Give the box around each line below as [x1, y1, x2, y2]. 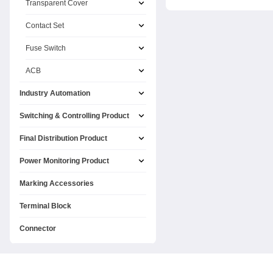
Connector [19, 224, 56, 233]
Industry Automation [19, 89, 90, 97]
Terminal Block [19, 202, 71, 210]
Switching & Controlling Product [19, 112, 129, 120]
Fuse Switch [26, 44, 66, 52]
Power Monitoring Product [19, 157, 109, 165]
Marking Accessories [19, 179, 94, 188]
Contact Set [26, 21, 64, 30]
